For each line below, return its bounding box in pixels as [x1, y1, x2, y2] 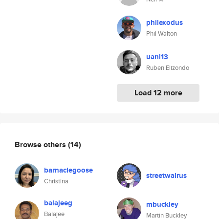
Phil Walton [146, 29, 177, 38]
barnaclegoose [44, 165, 93, 175]
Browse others [15, 138, 68, 150]
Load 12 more [134, 87, 182, 98]
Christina [44, 176, 68, 186]
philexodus [146, 17, 183, 28]
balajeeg [44, 197, 72, 208]
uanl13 [146, 51, 168, 62]
